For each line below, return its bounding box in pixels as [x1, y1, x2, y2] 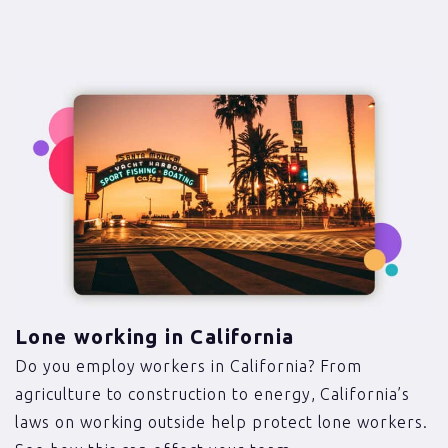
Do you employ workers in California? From [15, 357, 363, 376]
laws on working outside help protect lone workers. [15, 413, 428, 432]
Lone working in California [15, 325, 295, 349]
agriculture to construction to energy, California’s [15, 385, 410, 404]
